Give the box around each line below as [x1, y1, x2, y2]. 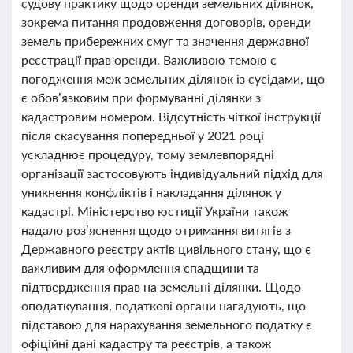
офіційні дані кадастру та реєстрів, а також [21, 336, 272, 351]
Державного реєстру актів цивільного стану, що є [21, 241, 311, 256]
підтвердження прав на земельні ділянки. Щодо [21, 279, 301, 294]
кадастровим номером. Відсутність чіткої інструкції [21, 109, 321, 124]
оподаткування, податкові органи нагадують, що [21, 298, 306, 313]
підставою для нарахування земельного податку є [21, 317, 312, 332]
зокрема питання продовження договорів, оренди [21, 14, 311, 29]
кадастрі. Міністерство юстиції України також [21, 203, 288, 218]
